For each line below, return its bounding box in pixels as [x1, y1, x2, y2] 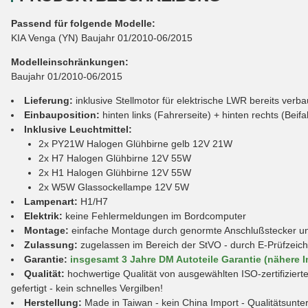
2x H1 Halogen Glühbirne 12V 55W [38, 166, 191, 178]
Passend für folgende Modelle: [11, 17, 155, 29]
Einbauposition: [24, 109, 102, 120]
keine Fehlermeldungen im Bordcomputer [63, 210, 246, 221]
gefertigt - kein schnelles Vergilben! [11, 282, 163, 294]
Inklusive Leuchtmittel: [24, 123, 132, 135]
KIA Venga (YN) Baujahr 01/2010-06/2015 [11, 32, 192, 43]
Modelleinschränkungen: [11, 56, 129, 67]
